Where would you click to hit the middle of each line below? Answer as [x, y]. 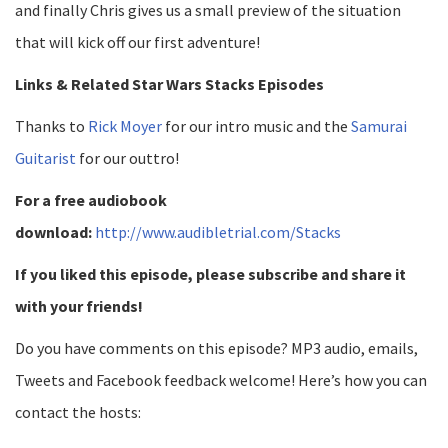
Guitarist [45, 157]
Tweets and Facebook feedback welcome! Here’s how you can [221, 379]
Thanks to [51, 125]
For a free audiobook [91, 199]
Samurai [379, 125]
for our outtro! [127, 157]
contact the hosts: [78, 411]
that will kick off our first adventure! [137, 41]
